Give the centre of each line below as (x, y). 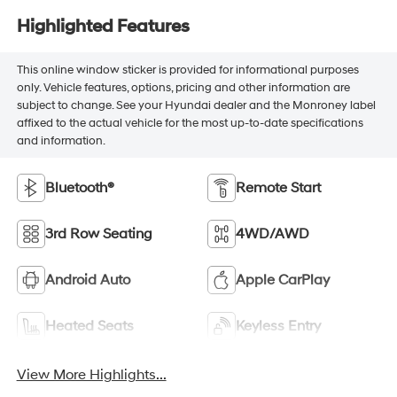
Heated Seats (89, 327)
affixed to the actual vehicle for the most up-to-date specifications (190, 123)
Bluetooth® (79, 188)
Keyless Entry (278, 327)
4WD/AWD (272, 234)
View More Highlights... (91, 375)
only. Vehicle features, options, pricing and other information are (183, 87)
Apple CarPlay (283, 280)
